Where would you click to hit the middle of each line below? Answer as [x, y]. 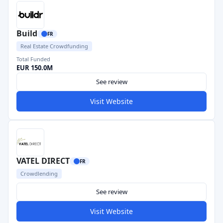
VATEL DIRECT [43, 161]
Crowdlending [39, 173]
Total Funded [33, 59]
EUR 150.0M [35, 68]
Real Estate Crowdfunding [54, 46]
